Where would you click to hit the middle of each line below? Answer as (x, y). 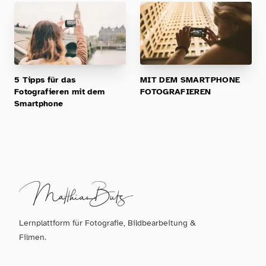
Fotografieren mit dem (60, 92)
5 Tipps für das (45, 80)
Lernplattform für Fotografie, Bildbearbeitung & (107, 223)
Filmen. (33, 237)
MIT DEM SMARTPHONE (190, 80)
